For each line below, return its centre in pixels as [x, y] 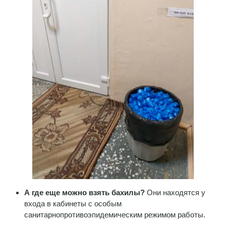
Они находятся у [176, 192]
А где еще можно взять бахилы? [86, 192]
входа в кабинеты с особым [73, 203]
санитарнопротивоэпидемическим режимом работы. [115, 214]
